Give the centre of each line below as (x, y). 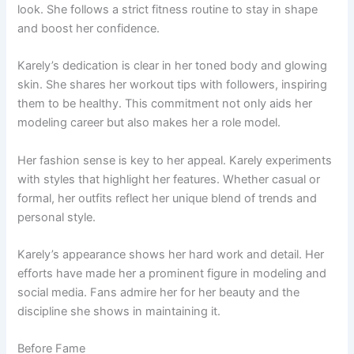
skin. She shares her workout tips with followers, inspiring (173, 85)
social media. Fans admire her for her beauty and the (159, 292)
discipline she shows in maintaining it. (119, 311)
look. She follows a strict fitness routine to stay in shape (168, 9)
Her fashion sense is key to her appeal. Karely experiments (175, 160)
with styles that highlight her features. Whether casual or (169, 179)
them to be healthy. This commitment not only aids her (165, 104)
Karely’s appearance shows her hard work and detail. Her (171, 254)
